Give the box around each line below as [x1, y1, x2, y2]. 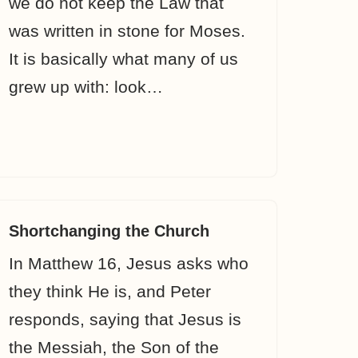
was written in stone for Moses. [9, 22, 245, 40]
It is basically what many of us [9, 50, 238, 68]
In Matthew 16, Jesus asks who [9, 254, 249, 272]
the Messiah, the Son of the [9, 338, 219, 356]
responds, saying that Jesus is [9, 310, 241, 328]
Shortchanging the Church [9, 222, 214, 240]
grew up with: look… [9, 78, 168, 96]
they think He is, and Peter [9, 282, 211, 300]
